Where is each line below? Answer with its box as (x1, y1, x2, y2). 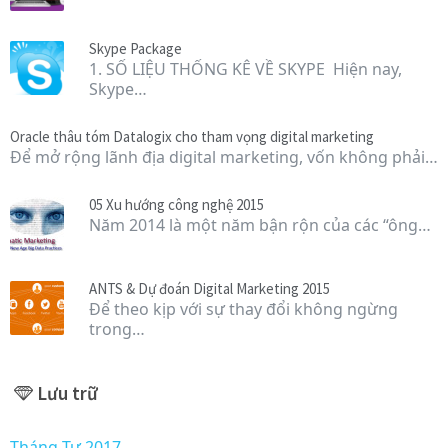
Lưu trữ (36, 380, 98, 405)
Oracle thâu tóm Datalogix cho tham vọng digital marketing (10, 126, 374, 146)
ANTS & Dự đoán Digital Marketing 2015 (89, 278, 330, 298)
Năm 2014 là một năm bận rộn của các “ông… (89, 213, 431, 236)
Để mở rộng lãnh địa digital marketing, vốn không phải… (10, 145, 438, 168)
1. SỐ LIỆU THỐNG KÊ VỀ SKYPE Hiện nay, (89, 57, 402, 80)
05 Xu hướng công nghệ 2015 (89, 194, 264, 214)
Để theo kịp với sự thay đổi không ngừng (89, 297, 398, 320)
